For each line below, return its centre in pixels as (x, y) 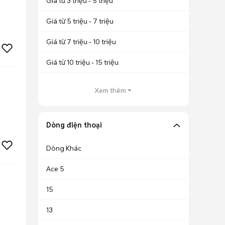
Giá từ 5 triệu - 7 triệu (80, 21)
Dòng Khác (64, 148)
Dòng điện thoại (74, 125)
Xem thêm (110, 90)
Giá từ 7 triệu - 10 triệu (81, 42)
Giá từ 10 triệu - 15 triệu (82, 62)
